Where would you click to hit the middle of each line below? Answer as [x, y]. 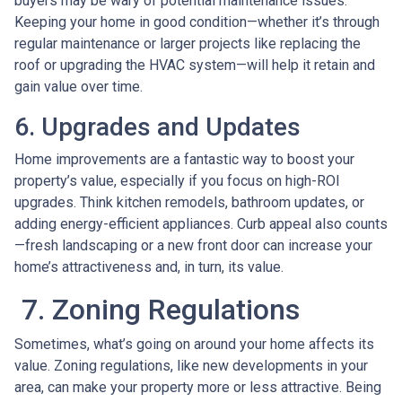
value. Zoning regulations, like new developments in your [191, 366]
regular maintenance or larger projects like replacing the [188, 44]
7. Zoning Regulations [157, 310]
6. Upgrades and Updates [157, 127]
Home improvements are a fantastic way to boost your [184, 160]
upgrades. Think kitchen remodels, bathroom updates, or [189, 203]
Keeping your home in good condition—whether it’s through [197, 22]
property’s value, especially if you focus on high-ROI [177, 181]
